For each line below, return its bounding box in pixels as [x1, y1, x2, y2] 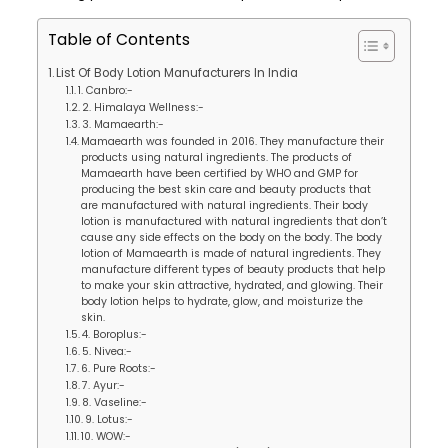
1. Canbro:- [78, 83, 134, 99]
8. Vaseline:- [82, 395, 148, 411]
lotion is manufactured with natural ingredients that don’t [81, 214, 388, 230]
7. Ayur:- [82, 378, 126, 394]
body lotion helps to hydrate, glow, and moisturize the [81, 294, 364, 310]
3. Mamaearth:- [82, 117, 165, 133]
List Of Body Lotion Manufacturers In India [56, 65, 299, 82]
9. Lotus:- [85, 412, 134, 428]
